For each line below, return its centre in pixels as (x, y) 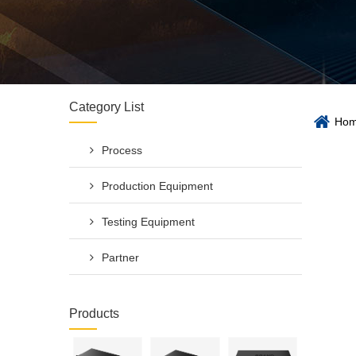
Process (122, 150)
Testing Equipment (148, 222)
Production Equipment (157, 186)
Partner (120, 257)
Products (94, 313)
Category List (106, 107)
